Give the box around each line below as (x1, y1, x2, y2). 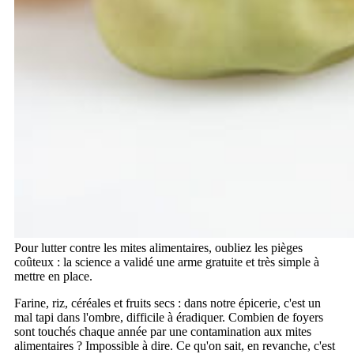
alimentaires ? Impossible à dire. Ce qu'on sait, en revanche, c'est (14, 338, 335, 352)
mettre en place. (14, 269, 92, 283)
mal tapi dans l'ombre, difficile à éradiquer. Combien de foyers (14, 310, 323, 324)
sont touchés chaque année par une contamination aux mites (14, 324, 311, 338)
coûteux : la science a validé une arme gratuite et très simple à (14, 254, 319, 269)
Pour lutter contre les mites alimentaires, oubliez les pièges (14, 240, 303, 254)
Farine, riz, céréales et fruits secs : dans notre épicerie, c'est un (14, 296, 321, 310)
